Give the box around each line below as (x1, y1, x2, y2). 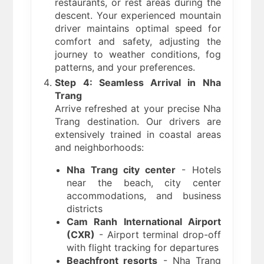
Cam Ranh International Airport (67, 216, 221, 228)
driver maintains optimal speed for (55, 22, 221, 35)
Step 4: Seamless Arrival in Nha (55, 77, 221, 89)
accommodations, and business (67, 190, 221, 202)
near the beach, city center (67, 177, 221, 189)
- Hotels (176, 164, 221, 176)
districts (67, 203, 103, 215)
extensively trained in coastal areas (55, 128, 221, 141)
